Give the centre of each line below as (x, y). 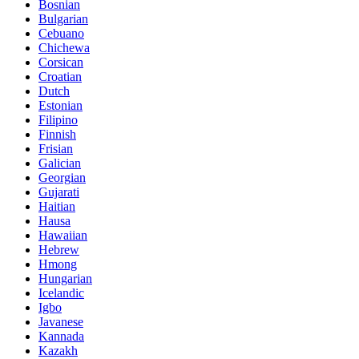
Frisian (56, 148)
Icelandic (61, 292)
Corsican (61, 62)
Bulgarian (63, 18)
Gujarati (59, 192)
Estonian (61, 105)
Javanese (61, 321)
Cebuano (61, 33)
